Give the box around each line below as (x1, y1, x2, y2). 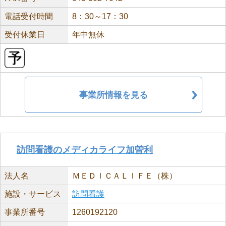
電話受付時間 (5, 12, 53, 21)
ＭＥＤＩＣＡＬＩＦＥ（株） (72, 172, 177, 180)
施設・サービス (5, 190, 61, 198)
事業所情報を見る (79, 90, 148, 100)
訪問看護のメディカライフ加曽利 (17, 145, 153, 155)
